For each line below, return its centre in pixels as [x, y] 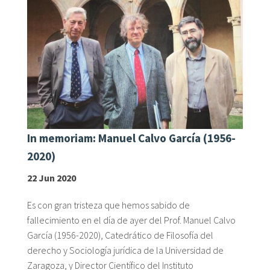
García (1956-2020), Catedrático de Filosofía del [120, 235]
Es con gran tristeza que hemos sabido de [108, 205]
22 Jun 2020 [52, 178]
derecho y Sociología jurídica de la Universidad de [125, 250]
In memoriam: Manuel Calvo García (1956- [131, 138]
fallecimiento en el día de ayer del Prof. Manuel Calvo [131, 220]
